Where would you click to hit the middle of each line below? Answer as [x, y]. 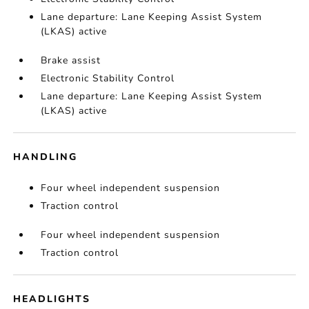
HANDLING [46, 157]
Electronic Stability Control [108, 78]
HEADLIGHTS [52, 299]
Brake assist [71, 60]
